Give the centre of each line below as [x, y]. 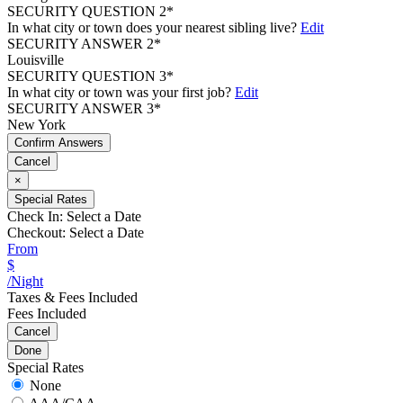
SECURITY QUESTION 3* [90, 76]
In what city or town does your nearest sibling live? [152, 27]
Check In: [35, 216]
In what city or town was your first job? [119, 92]
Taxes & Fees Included [72, 297]
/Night [25, 281]
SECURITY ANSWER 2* [84, 44]
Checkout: [36, 233]
